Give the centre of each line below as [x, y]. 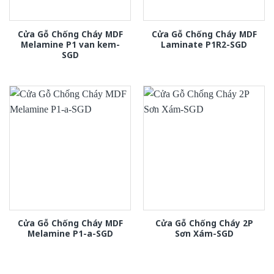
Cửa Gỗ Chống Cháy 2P [204, 223]
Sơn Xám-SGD [204, 234]
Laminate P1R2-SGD [204, 44]
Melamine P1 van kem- [70, 44]
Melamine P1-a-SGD [70, 234]
